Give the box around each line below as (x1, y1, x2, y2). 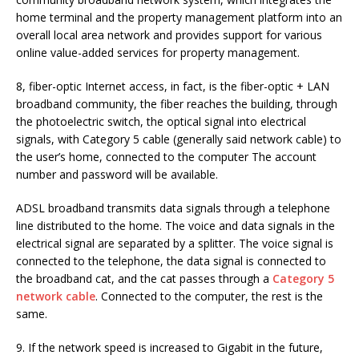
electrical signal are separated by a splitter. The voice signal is (16, 236, 333, 252)
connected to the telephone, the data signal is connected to (16, 253, 326, 269)
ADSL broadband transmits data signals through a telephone (16, 200, 330, 216)
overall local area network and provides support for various (16, 27, 322, 43)
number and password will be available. (16, 167, 218, 183)
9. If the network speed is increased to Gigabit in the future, (16, 340, 323, 356)
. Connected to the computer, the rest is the (95, 288, 323, 305)
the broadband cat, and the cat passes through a (16, 271, 272, 287)
